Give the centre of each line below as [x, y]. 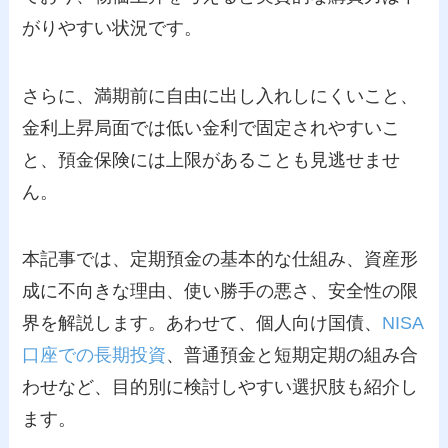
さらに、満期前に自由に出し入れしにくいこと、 [220, 95]
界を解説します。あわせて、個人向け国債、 [202, 323]
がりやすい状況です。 [112, 27]
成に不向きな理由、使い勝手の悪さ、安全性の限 [220, 291]
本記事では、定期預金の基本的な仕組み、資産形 [220, 259]
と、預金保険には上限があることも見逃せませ [211, 159]
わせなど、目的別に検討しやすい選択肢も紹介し [220, 387]
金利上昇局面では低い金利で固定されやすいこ [211, 127]
